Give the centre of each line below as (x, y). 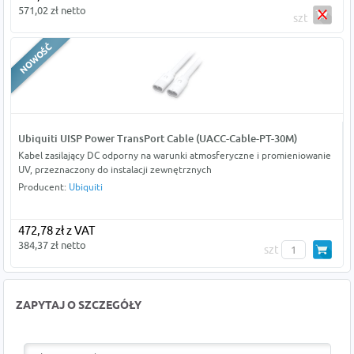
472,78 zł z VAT (56, 231)
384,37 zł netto (52, 245)
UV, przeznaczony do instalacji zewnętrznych (115, 170)
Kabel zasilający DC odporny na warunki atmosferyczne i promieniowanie (174, 156)
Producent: (43, 187)
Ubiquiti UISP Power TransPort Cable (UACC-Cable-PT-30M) (157, 139)
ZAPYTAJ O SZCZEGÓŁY (79, 307)
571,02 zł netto (52, 11)
